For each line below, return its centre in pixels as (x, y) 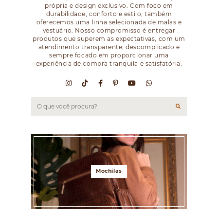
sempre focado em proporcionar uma (109, 55)
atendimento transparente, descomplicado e (109, 47)
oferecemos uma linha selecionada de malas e (109, 22)
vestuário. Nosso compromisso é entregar (109, 30)
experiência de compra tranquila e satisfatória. (109, 63)
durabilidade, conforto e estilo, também (109, 14)
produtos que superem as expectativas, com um (109, 38)
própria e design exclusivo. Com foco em (109, 5)
